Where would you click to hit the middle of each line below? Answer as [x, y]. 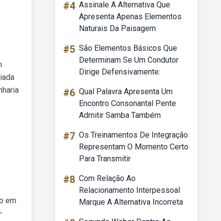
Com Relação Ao [107, 178]
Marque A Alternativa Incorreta [131, 202]
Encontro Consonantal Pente [128, 103]
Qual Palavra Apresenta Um [126, 92]
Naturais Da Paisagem [117, 28]
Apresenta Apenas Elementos [130, 17]
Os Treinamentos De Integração [133, 135]
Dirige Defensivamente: [120, 72]
